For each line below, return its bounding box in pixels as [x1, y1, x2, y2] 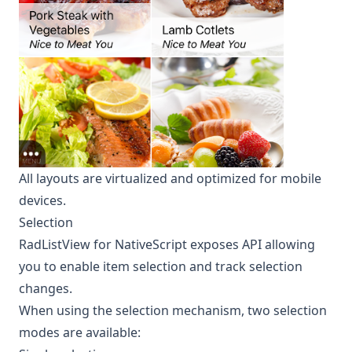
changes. [19, 280, 72, 298]
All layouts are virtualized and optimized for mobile [19, 170, 321, 188]
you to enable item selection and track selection [19, 258, 302, 276]
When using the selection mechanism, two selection [19, 302, 327, 320]
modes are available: [19, 324, 141, 342]
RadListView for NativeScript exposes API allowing [19, 236, 315, 254]
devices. [19, 192, 66, 210]
